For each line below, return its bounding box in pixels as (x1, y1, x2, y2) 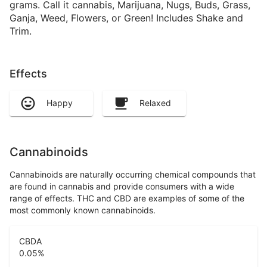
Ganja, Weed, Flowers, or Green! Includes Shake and (10, 11, 243, 24)
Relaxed (139, 98, 171, 108)
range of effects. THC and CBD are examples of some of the (10, 193, 244, 204)
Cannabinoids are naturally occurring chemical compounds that (10, 169, 256, 180)
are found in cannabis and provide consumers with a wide (10, 181, 234, 192)
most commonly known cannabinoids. (10, 205, 156, 216)
